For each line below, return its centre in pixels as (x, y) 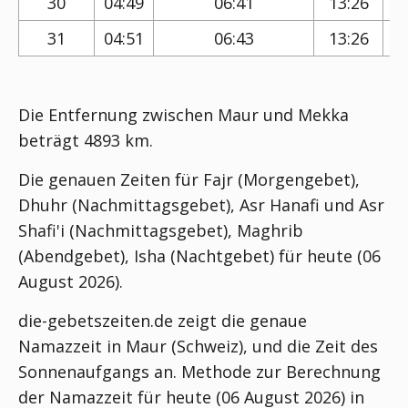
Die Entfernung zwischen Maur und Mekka (184, 115)
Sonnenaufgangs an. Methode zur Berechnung (199, 372)
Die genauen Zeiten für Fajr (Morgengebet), (189, 179)
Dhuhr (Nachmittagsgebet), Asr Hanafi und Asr (201, 205)
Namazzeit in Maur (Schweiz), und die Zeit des (198, 346)
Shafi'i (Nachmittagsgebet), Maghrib (161, 230)
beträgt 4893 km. (86, 140)
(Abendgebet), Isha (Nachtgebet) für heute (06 (199, 256)
